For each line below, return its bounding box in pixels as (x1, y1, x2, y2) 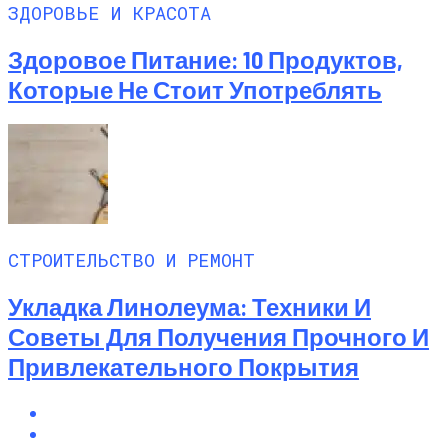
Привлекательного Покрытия (8, 352, 359, 382)
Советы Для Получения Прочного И (8, 322, 429, 352)
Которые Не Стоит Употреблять (8, 74, 382, 104)
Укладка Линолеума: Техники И (8, 292, 371, 322)
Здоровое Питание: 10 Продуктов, (8, 44, 403, 74)
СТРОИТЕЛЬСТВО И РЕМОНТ (8, 247, 255, 273)
